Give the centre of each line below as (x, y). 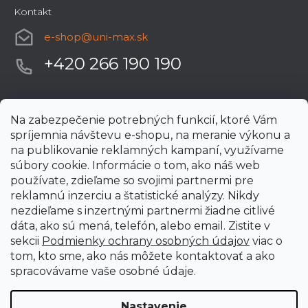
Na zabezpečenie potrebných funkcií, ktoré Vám (144, 120)
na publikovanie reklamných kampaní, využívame (147, 150)
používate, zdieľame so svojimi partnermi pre (132, 180)
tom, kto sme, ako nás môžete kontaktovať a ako (143, 256)
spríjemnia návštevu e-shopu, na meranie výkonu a (150, 135)
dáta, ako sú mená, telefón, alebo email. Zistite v (140, 226)
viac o (266, 241)
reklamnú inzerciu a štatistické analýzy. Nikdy (135, 196)
